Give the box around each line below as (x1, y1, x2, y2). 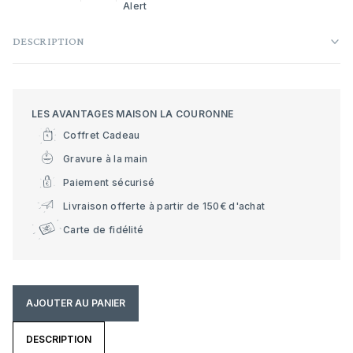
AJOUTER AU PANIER (26, 297, 125, 309)
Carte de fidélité (63, 223, 144, 236)
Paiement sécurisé (63, 176, 155, 188)
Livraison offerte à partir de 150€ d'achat (63, 199, 266, 212)
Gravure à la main (63, 152, 148, 165)
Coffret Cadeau (63, 128, 140, 141)
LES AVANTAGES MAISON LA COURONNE (32, 108, 234, 120)
